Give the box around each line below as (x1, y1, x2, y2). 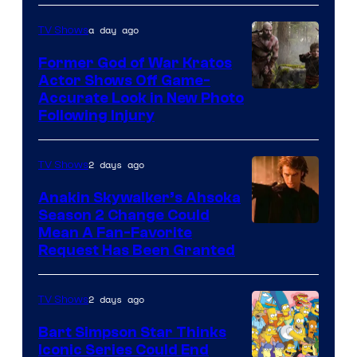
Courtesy (251, 112, 314, 134)
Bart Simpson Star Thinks (38, 323, 226, 341)
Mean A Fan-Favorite (38, 223, 192, 241)
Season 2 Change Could (38, 206, 210, 224)
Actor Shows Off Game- (38, 71, 210, 89)
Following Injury (38, 106, 155, 124)
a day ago (88, 22, 139, 37)
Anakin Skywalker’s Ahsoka (38, 188, 241, 206)
